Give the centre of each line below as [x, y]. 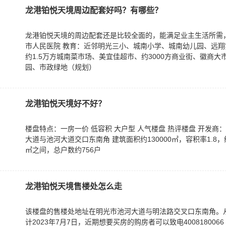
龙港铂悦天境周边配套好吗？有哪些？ [94, 10]
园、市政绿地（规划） [61, 67]
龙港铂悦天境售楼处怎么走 [74, 186]
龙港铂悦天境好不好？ [66, 104]
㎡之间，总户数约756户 [63, 150]
